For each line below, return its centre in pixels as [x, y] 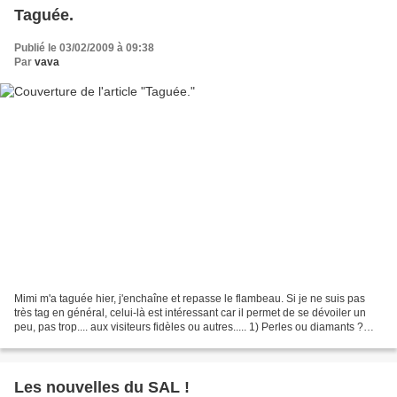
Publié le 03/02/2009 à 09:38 [84, 47]
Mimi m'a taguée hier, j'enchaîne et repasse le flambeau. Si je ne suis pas [190, 299]
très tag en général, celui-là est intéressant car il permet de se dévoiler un [190, 313]
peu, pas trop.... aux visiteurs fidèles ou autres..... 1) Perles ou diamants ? [189, 327]
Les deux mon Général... [73, 342]
